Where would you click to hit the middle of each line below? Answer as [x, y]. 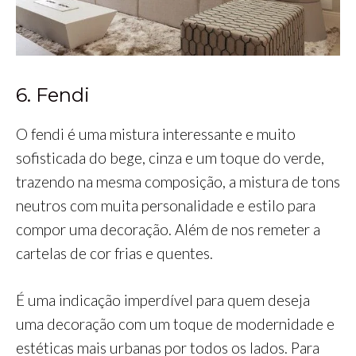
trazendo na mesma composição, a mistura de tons [178, 182]
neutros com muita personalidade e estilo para [166, 206]
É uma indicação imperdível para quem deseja [163, 300]
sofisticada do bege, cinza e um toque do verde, [170, 158]
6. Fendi [53, 95]
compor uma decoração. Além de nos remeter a [168, 230]
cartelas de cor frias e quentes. [114, 253]
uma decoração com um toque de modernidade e [175, 323]
